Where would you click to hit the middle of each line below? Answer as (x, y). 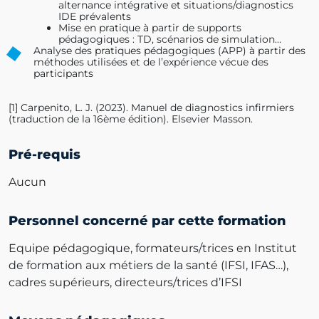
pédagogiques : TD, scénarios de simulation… (170, 39)
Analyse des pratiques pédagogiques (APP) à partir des (169, 50)
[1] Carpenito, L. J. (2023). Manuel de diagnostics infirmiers (151, 107)
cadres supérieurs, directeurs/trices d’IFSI (125, 282)
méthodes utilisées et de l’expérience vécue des (151, 62)
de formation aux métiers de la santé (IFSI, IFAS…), (148, 265)
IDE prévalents (95, 16)
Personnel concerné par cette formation (147, 220)
